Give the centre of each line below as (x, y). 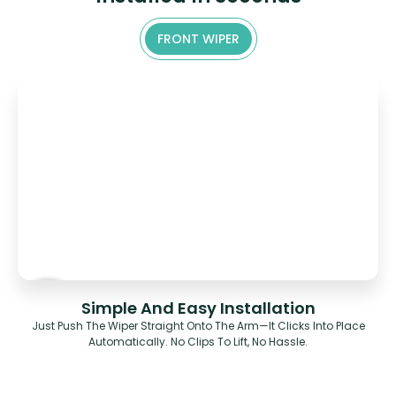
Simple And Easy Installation (198, 308)
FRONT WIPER (198, 38)
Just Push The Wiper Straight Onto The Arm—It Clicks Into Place (198, 326)
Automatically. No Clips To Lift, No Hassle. (198, 342)
